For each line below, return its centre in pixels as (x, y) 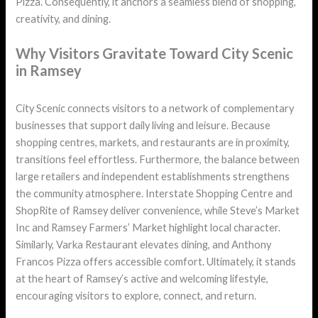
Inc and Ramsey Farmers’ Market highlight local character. (148, 227)
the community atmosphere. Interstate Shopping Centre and (154, 193)
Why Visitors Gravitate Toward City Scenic (155, 53)
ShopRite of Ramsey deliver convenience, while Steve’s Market (158, 210)
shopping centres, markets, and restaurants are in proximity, (153, 142)
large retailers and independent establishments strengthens (153, 176)
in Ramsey (49, 70)
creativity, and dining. (64, 19)
